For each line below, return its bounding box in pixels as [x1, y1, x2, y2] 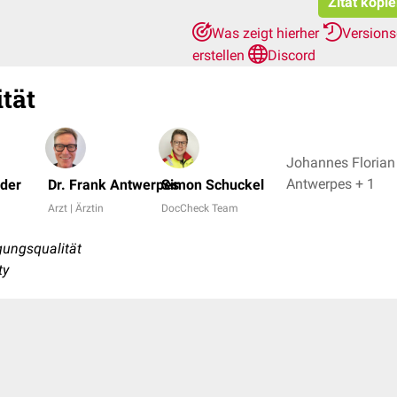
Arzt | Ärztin [48, 202, 104, 214]
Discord [268, 47, 315, 64]
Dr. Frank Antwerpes [48, 176, 179, 193]
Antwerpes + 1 [355, 175, 375, 192]
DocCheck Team [161, 202, 238, 214]
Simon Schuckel [161, 176, 264, 193]
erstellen [192, 47, 248, 64]
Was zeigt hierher [212, 25, 323, 42]
